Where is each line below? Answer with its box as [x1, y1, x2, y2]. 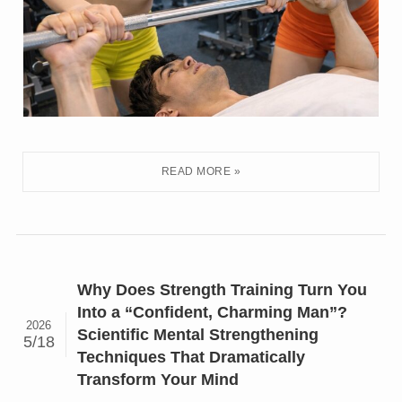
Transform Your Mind [77, 370, 240, 389]
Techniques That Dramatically [77, 347, 306, 366]
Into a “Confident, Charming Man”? [77, 302, 348, 321]
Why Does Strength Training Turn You [77, 280, 368, 299]
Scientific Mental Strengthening [77, 325, 319, 344]
